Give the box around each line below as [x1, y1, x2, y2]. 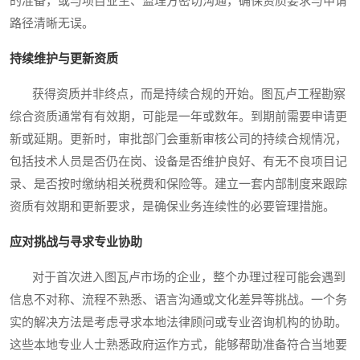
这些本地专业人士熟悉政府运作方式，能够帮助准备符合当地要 [10, 337, 347, 351]
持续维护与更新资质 [10, 51, 118, 65]
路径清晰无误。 [10, 16, 94, 30]
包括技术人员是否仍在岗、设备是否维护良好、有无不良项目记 [10, 154, 347, 168]
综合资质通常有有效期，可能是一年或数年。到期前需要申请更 [10, 109, 347, 123]
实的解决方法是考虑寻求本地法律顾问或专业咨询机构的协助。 [10, 315, 347, 329]
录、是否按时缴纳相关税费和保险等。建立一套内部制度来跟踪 [10, 177, 347, 190]
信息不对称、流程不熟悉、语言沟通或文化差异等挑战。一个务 [10, 292, 347, 306]
